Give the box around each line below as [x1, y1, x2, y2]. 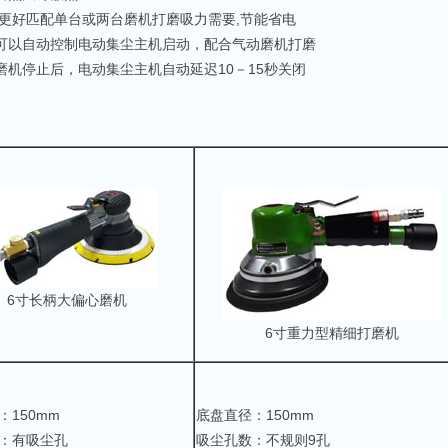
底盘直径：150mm [196, 407, 314, 423]
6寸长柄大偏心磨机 [7, 292, 127, 308]
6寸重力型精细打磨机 [264, 325, 399, 341]
